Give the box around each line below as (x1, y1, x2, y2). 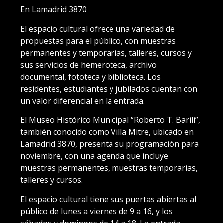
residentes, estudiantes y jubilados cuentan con (20, 83, 197, 95)
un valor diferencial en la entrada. (20, 95, 145, 107)
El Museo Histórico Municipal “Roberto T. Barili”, (20, 114, 200, 126)
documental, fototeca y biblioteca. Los (20, 71, 161, 83)
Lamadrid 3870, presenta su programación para (20, 138, 199, 150)
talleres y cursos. (20, 174, 83, 186)
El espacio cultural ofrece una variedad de (20, 23, 175, 35)
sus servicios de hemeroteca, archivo (20, 59, 157, 71)
